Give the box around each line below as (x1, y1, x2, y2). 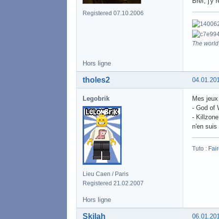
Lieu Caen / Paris (83, 170, 129, 177)
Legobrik (83, 94, 109, 102)
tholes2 (83, 75, 110, 84)
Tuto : (192, 145, 208, 152)
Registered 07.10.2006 (83, 9, 144, 17)
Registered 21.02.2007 (83, 179, 144, 187)
